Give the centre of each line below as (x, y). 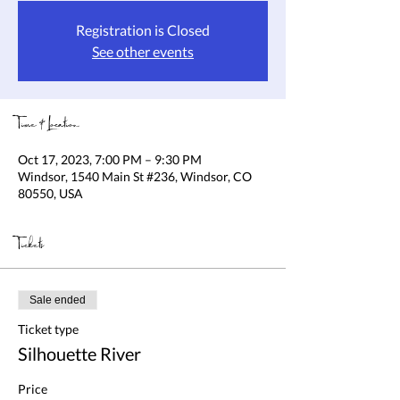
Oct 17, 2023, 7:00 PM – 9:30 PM (110, 159)
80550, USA (50, 193)
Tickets (31, 246)
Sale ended (58, 300)
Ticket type (48, 329)
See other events (143, 51)
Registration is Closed (143, 30)
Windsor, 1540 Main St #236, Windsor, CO (135, 176)
